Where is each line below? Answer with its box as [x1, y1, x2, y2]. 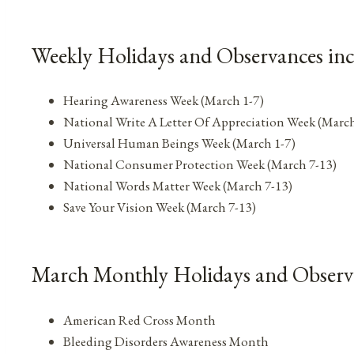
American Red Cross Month [63, 311, 216, 329]
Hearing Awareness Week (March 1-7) [63, 92, 264, 110]
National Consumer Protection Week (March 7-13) [63, 156, 337, 174]
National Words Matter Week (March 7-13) [63, 177, 292, 195]
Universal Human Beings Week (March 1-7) [63, 134, 296, 153]
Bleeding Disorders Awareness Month [63, 332, 269, 350]
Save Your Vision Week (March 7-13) [63, 198, 256, 217]
